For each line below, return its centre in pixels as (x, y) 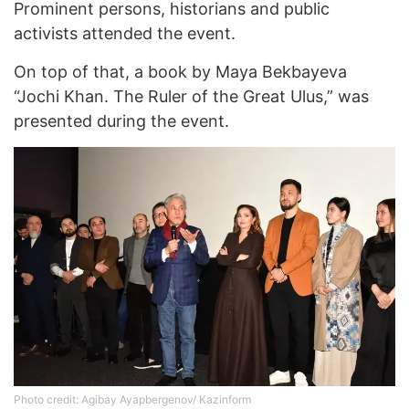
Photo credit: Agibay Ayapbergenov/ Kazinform (132, 399)
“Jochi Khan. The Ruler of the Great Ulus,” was (191, 97)
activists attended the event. (125, 34)
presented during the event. (121, 121)
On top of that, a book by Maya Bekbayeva (180, 72)
